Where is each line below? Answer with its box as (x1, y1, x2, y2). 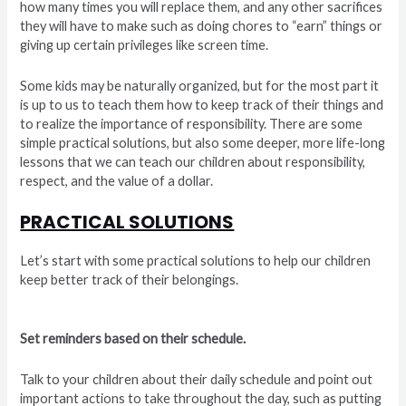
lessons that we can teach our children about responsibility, (20, 153, 366, 169)
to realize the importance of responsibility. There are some (20, 115, 363, 131)
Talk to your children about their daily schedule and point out (20, 371, 373, 387)
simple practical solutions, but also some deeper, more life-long (20, 134, 386, 150)
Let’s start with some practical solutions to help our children (20, 253, 372, 269)
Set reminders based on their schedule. (20, 331, 246, 347)
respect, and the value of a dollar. (20, 172, 214, 188)
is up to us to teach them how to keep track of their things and (20, 96, 384, 112)
